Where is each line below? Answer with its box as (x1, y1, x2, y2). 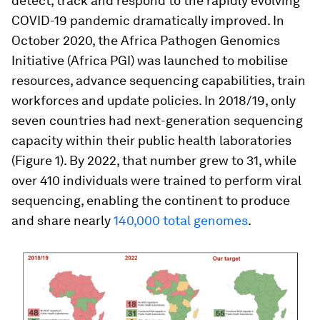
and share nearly (11, 213, 114, 228)
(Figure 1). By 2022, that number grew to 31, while (11, 153, 296, 168)
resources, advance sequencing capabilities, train (11, 73, 306, 88)
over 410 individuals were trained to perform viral (11, 173, 301, 188)
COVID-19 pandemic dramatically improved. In (11, 13, 284, 28)
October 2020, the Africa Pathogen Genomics (11, 33, 280, 48)
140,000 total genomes (114, 213, 248, 228)
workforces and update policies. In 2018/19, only (11, 93, 296, 108)
